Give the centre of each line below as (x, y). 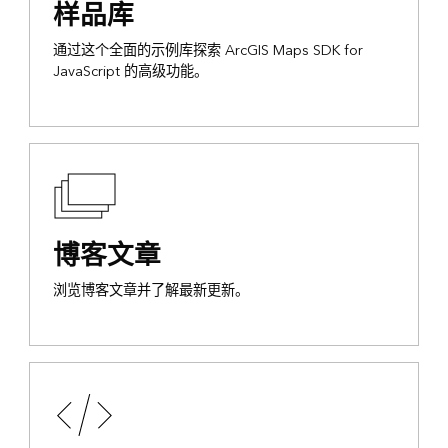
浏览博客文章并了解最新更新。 (150, 291)
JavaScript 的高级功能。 (130, 72)
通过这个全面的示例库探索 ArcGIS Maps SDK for (207, 51)
